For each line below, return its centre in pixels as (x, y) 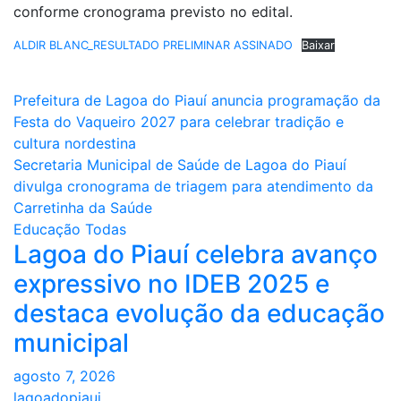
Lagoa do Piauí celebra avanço (196, 255)
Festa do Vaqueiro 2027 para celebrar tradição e (179, 122)
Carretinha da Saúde (83, 208)
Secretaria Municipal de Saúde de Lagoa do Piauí (180, 165)
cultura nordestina (75, 144)
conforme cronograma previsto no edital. (153, 12)
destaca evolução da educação (199, 314)
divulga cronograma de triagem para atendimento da (193, 187)
